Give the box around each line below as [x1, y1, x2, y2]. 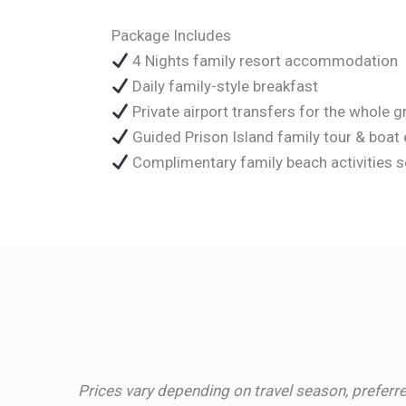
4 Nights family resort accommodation [129, 51, 399, 70]
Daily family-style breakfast [129, 76, 319, 95]
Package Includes [111, 25, 231, 44]
